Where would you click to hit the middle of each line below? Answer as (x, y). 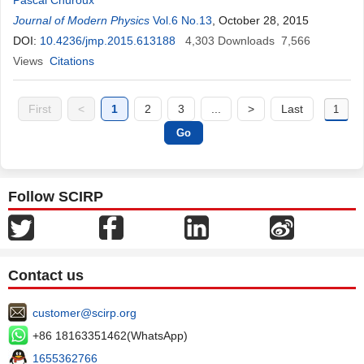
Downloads (246, 41)
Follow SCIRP (56, 197)
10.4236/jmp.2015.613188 (108, 41)
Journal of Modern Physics (81, 20)
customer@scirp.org (84, 313)
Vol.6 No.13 (182, 20)
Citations (72, 61)
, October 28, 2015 (260, 20)
